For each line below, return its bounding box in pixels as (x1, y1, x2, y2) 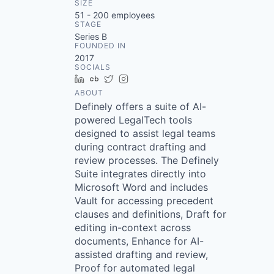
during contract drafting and (75, 141, 206, 153)
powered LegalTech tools (75, 114, 192, 126)
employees (109, 10, 155, 20)
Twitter (118, 73, 146, 84)
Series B (75, 31, 107, 42)
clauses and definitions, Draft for (75, 208, 226, 220)
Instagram (133, 73, 173, 84)
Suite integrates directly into (75, 168, 206, 180)
